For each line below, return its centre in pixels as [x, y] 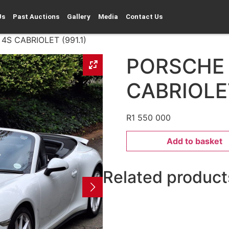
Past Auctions [36, 17]
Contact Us [144, 17]
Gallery [79, 17]
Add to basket [195, 141]
